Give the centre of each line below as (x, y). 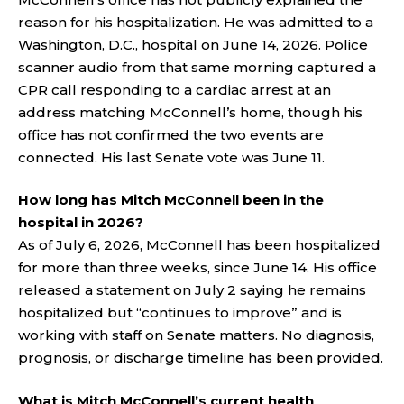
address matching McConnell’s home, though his (190, 112)
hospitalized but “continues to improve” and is (180, 312)
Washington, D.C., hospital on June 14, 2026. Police (193, 44)
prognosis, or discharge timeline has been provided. (201, 358)
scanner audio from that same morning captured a (197, 67)
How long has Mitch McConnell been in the (171, 200)
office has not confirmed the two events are (171, 134)
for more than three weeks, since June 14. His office (197, 267)
